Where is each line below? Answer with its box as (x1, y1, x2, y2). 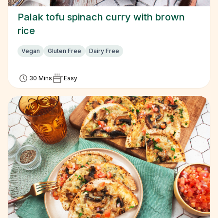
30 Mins (29, 74, 52, 82)
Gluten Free (48, 47, 81, 54)
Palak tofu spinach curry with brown (18, 11, 185, 23)
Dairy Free (89, 47, 119, 54)
